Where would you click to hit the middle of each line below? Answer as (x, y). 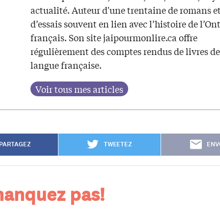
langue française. (66, 65)
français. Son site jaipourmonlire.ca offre (114, 38)
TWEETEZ (118, 145)
